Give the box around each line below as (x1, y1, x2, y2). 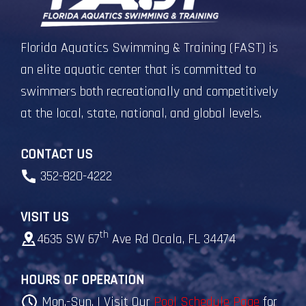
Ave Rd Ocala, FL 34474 (109, 229, 236, 248)
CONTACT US (20, 145, 93, 163)
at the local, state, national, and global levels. (20, 104, 262, 122)
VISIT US (20, 208, 69, 226)
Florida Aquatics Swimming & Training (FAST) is (20, 38, 278, 57)
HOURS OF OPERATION (20, 270, 144, 289)
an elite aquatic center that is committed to (20, 60, 256, 79)
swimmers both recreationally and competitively (20, 82, 278, 100)
